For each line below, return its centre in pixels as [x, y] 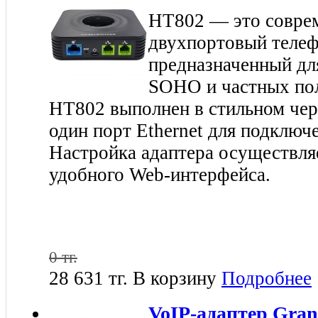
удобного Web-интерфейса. [160, 174]
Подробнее [267, 278]
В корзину [175, 278]
